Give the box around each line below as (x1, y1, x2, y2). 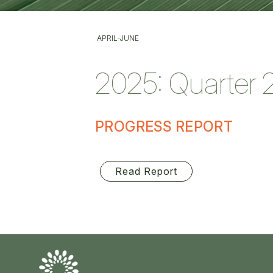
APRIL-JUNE (97, 34, 139, 43)
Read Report (115, 165, 177, 177)
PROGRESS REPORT (95, 118, 233, 135)
